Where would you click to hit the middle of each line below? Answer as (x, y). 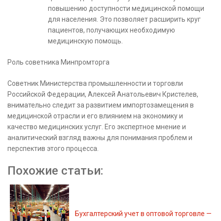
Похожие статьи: (55, 171)
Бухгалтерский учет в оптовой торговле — (143, 213)
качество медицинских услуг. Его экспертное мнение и (97, 127)
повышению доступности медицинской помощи (126, 8)
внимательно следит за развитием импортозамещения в (101, 105)
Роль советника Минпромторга (58, 62)
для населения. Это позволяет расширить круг (124, 19)
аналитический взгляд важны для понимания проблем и (100, 138)
